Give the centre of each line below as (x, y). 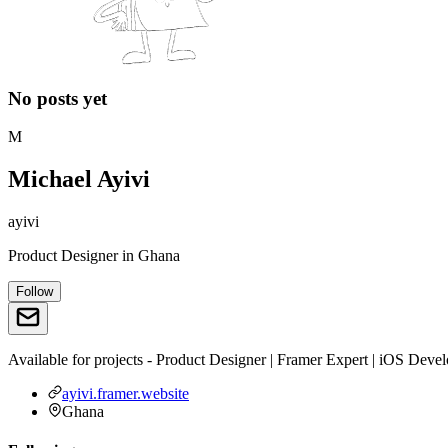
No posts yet (57, 98)
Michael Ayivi (79, 179)
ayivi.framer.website (125, 394)
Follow (34, 292)
